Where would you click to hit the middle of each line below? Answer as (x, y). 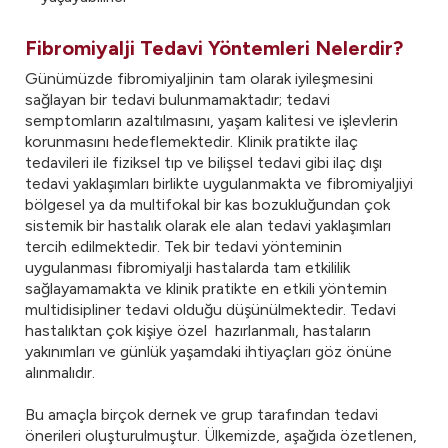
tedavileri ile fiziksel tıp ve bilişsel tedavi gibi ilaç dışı (203, 162)
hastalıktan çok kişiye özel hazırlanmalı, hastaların (198, 330)
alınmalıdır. (60, 372)
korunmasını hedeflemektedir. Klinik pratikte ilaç (191, 141)
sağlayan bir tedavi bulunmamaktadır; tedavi (177, 99)
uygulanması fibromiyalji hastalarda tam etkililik (187, 267)
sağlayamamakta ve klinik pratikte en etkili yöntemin (206, 288)
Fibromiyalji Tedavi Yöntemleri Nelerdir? (214, 48)
